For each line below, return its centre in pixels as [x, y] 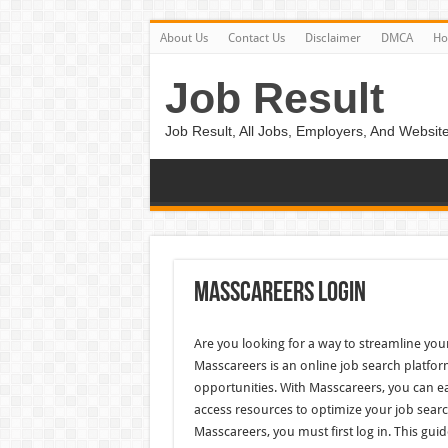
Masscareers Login [279, 294]
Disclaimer [332, 38]
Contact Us [256, 38]
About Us [183, 38]
